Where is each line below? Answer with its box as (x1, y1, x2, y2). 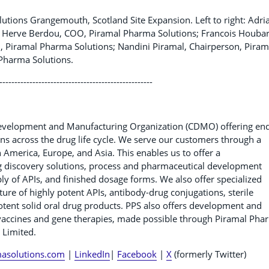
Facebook (117, 247, 157, 260)
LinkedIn (74, 247, 110, 260)
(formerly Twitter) (172, 247, 246, 260)
